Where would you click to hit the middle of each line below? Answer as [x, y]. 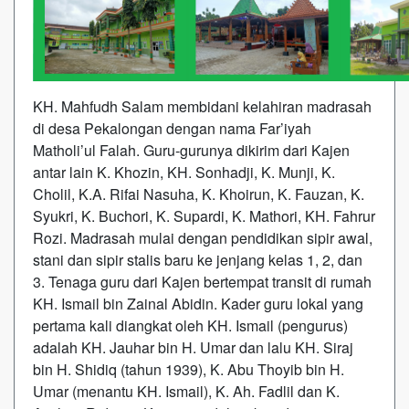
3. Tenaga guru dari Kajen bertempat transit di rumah [202, 282]
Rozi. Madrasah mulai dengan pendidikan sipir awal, [203, 238]
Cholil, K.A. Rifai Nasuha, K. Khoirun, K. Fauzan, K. [199, 194]
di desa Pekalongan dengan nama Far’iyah [172, 128]
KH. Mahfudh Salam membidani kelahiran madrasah [202, 106]
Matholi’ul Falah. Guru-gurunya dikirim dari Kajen [191, 150]
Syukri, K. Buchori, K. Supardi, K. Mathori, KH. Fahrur [204, 216]
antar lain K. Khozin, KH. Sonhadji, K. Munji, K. [184, 172]
